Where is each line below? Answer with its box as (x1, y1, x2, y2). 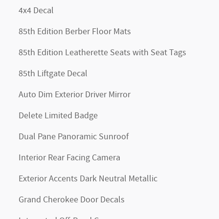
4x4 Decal (19, 4, 54, 17)
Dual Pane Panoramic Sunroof (19, 131, 129, 143)
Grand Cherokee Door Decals (19, 194, 125, 206)
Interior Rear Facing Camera (19, 152, 120, 164)
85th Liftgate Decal (19, 67, 88, 80)
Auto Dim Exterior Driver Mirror (19, 88, 131, 101)
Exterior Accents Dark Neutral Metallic (19, 173, 157, 185)
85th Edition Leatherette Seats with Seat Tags (19, 46, 186, 59)
